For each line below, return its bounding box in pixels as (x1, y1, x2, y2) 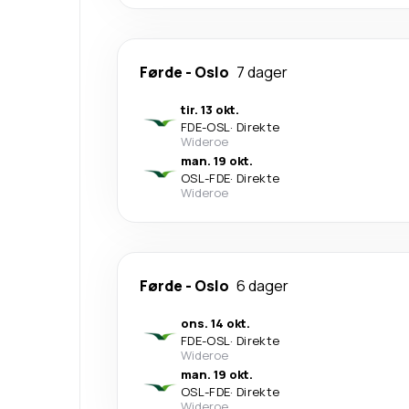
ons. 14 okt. (181, 314, 250, 331)
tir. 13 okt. (181, 100, 239, 118)
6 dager (236, 275, 288, 296)
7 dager (236, 61, 288, 82)
